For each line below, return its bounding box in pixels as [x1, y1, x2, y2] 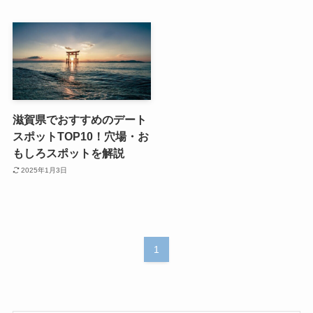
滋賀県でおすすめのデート [12, 113, 147, 126]
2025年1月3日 [21, 166, 68, 174]
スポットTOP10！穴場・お [12, 130, 149, 143]
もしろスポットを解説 [12, 147, 124, 160]
